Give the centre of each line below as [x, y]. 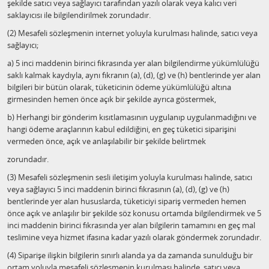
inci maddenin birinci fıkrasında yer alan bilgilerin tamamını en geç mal [131, 225]
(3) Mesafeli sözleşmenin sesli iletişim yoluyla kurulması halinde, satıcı [130, 177]
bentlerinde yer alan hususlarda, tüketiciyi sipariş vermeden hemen [127, 201]
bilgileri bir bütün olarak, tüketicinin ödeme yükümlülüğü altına [119, 87]
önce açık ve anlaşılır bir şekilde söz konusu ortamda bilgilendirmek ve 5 [134, 213]
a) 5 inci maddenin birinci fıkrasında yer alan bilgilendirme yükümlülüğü [133, 63]
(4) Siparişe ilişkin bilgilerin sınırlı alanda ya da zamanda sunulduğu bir [130, 255]
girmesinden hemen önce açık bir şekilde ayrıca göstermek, [112, 99]
